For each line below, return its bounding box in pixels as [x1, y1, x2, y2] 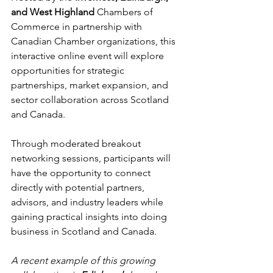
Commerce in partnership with [11, 21, 144, 32]
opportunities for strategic [11, 65, 127, 76]
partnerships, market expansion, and [11, 79, 171, 91]
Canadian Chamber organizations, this [11, 35, 178, 47]
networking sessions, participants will [11, 152, 173, 164]
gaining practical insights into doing [11, 211, 169, 222]
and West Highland [11, 6, 97, 18]
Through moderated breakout [11, 138, 143, 149]
